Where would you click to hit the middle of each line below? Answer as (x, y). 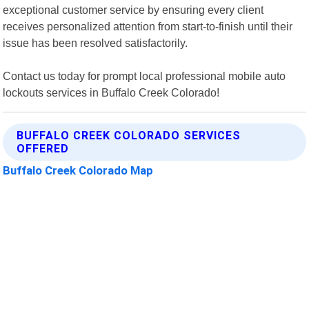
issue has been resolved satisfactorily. (96, 42)
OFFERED (43, 148)
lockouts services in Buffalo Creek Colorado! (111, 92)
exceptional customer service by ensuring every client (133, 9)
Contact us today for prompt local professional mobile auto (144, 76)
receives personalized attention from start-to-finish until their (148, 26)
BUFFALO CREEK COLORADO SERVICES (129, 135)
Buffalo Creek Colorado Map (78, 170)
